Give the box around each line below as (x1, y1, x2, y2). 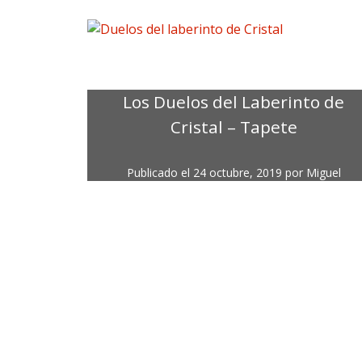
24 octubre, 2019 (192, 165, 282, 181)
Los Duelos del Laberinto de (123, 90, 345, 114)
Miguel (305, 165, 341, 181)
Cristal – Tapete (170, 116, 297, 139)
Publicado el (126, 165, 193, 181)
